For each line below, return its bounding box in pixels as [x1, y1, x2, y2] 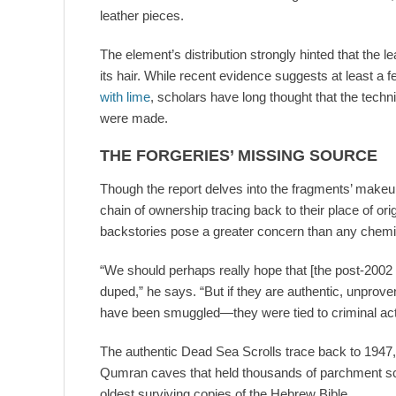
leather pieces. [100, 8, 184, 24]
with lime [100, 89, 150, 105]
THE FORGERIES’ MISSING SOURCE [100, 147, 377, 165]
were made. [100, 110, 168, 126]
